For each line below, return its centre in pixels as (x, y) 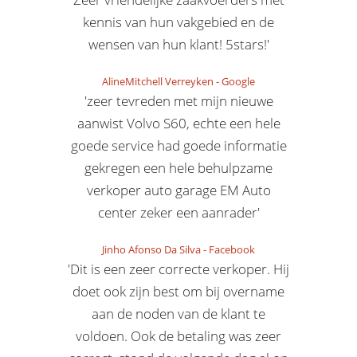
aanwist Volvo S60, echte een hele (178, 123)
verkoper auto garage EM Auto (178, 190)
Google (238, 81)
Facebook (232, 249)
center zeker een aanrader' (178, 212)
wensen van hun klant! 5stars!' (178, 44)
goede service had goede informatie (178, 145)
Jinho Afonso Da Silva (151, 249)
